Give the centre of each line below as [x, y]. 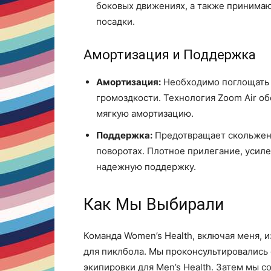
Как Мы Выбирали [154, 204]
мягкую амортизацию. [145, 113]
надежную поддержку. [146, 167]
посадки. [116, 21]
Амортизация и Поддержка [170, 55]
